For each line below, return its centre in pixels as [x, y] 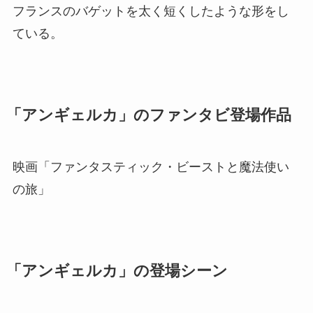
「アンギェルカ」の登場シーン [117, 271]
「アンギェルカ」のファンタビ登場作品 [148, 116]
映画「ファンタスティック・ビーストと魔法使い [151, 167]
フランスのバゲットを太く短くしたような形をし [151, 12]
